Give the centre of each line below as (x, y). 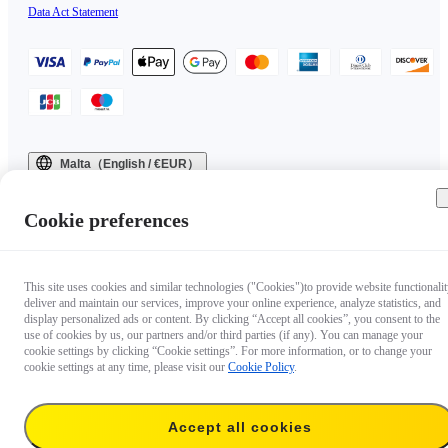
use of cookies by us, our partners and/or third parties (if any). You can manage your (223, 335)
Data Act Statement (73, 11)
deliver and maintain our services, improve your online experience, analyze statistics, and (232, 303)
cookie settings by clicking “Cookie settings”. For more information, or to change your (228, 351)
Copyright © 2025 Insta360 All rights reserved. (140, 186)
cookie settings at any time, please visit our (126, 367)
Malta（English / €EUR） (129, 163)
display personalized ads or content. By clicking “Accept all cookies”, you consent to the (232, 319)
